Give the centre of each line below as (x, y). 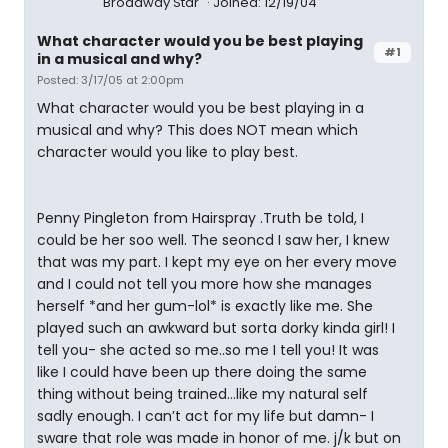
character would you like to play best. (167, 152)
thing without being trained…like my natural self (202, 394)
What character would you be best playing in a (200, 108)
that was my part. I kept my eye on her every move (217, 262)
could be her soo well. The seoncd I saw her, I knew (213, 240)
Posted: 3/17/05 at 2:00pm (110, 80)
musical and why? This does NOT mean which (197, 130)
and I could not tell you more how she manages (204, 284)
